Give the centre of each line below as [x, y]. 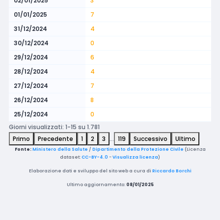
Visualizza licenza [135, 157]
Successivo [151, 139]
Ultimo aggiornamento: [96, 185]
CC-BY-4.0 [95, 157]
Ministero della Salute [60, 150]
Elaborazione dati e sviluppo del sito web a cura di [90, 171]
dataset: [71, 157]
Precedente [55, 139]
